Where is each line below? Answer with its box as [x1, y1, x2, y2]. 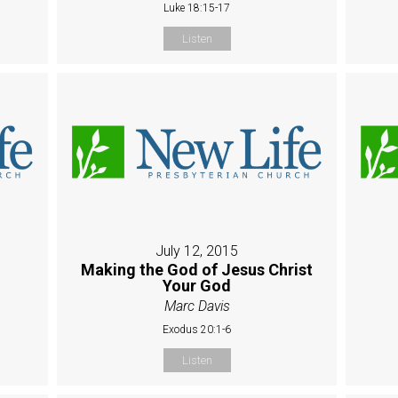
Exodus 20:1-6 [163, 322, 232, 336]
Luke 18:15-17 [163, 2, 231, 15]
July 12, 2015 [155, 242, 239, 259]
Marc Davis [163, 297, 230, 314]
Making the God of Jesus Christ [81, 259, 314, 279]
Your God [163, 275, 232, 295]
